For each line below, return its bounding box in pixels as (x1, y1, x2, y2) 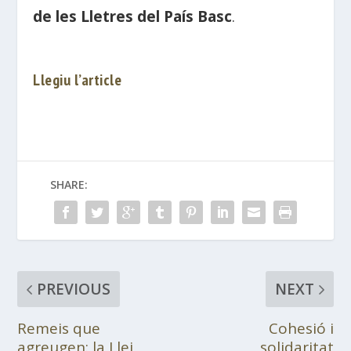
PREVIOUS (37, 279, 111, 300)
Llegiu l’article (33, 70, 122, 91)
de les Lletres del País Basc (33, 6, 233, 27)
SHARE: (50, 177, 88, 193)
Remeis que (17, 318, 101, 339)
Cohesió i (268, 318, 334, 339)
